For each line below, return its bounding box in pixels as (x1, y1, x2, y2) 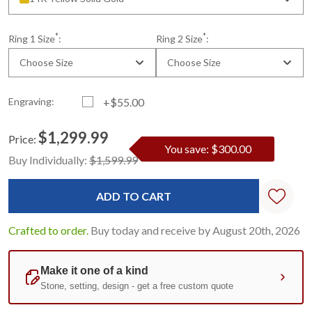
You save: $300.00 (164, 142, 251, 156)
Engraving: (8, 95, 54, 108)
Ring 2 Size (156, 33, 203, 45)
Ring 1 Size (8, 33, 55, 45)
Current (8, 146, 43, 158)
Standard (19, 153, 59, 165)
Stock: (8, 160, 36, 173)
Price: (8, 132, 36, 146)
